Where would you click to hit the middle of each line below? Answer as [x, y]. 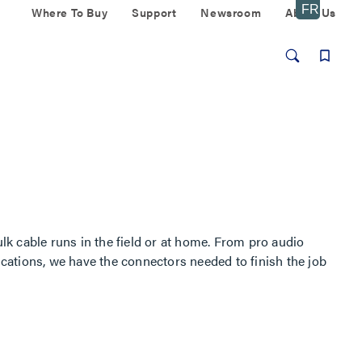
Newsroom [231, 12]
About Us [311, 12]
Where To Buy [69, 12]
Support [154, 12]
